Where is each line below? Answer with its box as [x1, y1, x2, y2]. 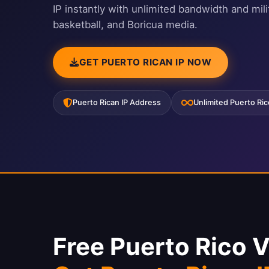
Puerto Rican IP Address [73, 97, 161, 107]
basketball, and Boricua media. [53, 18, 198, 31]
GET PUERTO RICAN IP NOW [79, 56, 211, 68]
